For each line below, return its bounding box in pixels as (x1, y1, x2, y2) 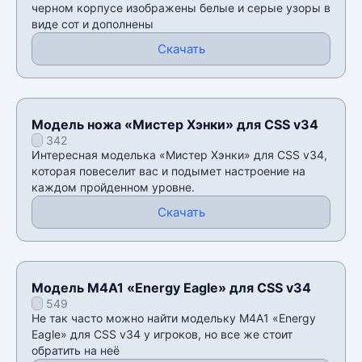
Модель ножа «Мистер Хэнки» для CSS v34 (32, 116, 318, 133)
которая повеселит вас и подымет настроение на (32, 163, 305, 178)
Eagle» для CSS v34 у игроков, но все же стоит (32, 326, 293, 341)
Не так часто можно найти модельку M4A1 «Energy (32, 310, 316, 325)
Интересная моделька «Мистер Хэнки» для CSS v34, (32, 147, 327, 162)
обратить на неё (32, 343, 120, 357)
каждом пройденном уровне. (32, 179, 195, 194)
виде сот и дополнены (32, 16, 154, 31)
